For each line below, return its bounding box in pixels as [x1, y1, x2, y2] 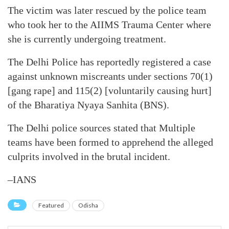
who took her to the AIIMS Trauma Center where [8, 19, 211, 30]
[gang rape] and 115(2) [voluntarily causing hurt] [8, 85, 212, 96]
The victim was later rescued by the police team [8, 5, 207, 16]
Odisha [78, 201, 98, 209]
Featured [38, 201, 64, 209]
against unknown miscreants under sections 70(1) [8, 71, 213, 82]
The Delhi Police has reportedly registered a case [8, 56, 211, 67]
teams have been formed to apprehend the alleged [8, 136, 213, 148]
